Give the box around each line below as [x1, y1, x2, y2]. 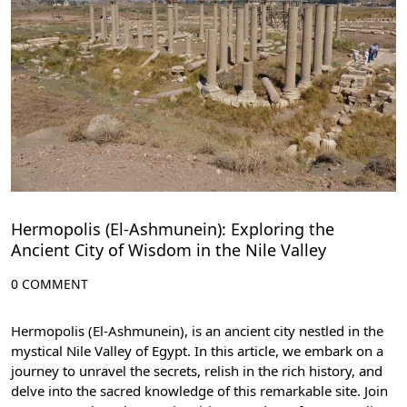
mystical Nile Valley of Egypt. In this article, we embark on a [11, 342, 383, 360]
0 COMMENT [11, 275, 88, 293]
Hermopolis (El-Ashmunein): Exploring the [11, 218, 334, 240]
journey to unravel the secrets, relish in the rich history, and [11, 362, 382, 380]
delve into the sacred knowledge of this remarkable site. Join [11, 382, 388, 400]
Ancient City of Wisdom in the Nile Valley [11, 239, 326, 261]
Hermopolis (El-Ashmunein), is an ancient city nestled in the [11, 322, 383, 340]
